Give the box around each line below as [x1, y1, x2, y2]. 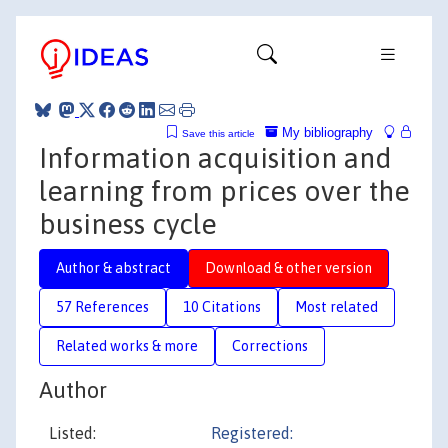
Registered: [211, 424, 293, 442]
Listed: [49, 424, 96, 442]
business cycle [39, 207, 217, 240]
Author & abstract [56, 259, 171, 276]
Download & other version [205, 259, 372, 276]
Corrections [232, 337, 308, 354]
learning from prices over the [39, 174, 410, 207]
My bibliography [278, 124, 373, 140]
